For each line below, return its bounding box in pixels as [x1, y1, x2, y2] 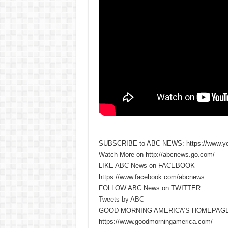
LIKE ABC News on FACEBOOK [98, 161, 195, 169]
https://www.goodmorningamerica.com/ [98, 217, 213, 225]
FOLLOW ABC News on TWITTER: [98, 184, 203, 192]
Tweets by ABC [98, 195, 144, 203]
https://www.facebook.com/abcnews [98, 173, 205, 181]
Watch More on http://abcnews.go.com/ [98, 150, 215, 158]
